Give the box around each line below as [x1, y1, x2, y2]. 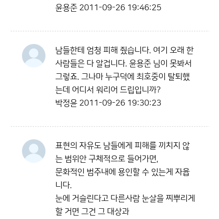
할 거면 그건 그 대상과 [55, 207, 129, 216]
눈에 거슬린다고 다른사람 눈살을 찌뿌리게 [55, 194, 195, 203]
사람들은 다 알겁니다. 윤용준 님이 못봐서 [55, 59, 192, 68]
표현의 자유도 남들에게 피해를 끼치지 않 [55, 141, 190, 150]
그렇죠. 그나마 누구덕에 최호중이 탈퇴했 [55, 72, 190, 81]
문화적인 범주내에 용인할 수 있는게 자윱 [55, 168, 190, 176]
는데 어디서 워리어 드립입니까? [55, 86, 161, 94]
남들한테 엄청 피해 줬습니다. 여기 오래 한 [55, 46, 194, 55]
